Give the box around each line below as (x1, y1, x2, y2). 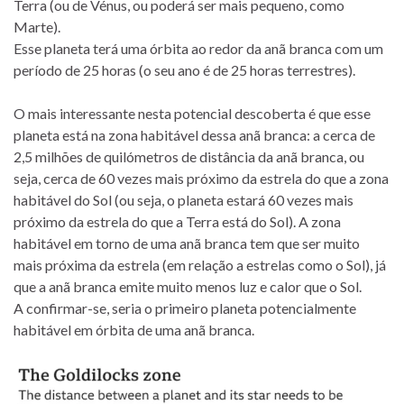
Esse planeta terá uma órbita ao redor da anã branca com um (14, 39, 383, 57)
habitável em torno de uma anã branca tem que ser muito (14, 234, 360, 252)
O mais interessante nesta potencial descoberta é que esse (14, 104, 371, 122)
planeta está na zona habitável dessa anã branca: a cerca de (14, 125, 375, 143)
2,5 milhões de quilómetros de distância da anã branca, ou (14, 147, 364, 165)
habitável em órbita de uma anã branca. (14, 320, 254, 338)
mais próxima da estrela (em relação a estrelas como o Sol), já (14, 255, 386, 273)
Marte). (14, 17, 60, 35)
